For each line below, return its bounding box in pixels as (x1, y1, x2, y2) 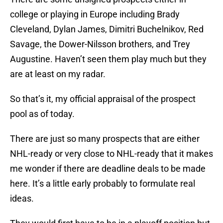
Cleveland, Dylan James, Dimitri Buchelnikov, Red (10, 24, 204, 35)
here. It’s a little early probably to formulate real (10, 178, 195, 189)
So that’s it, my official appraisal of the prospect (10, 94, 196, 105)
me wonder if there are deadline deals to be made (10, 163, 206, 174)
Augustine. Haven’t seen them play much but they (10, 54, 207, 65)
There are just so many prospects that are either (10, 133, 200, 144)
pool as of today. (10, 109, 75, 119)
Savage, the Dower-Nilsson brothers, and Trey (10, 39, 190, 50)
